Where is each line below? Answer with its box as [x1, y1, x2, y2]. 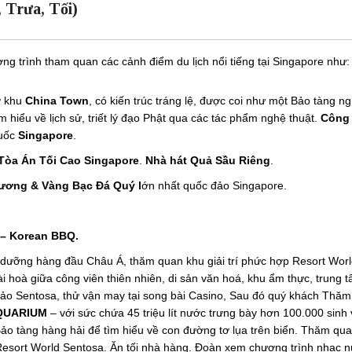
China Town [25, 93, 89, 107]
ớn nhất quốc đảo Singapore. [141, 178, 287, 192]
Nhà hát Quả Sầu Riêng [145, 153, 270, 167]
